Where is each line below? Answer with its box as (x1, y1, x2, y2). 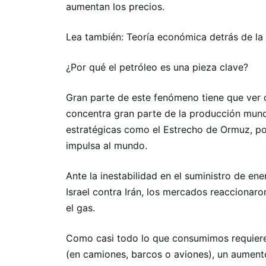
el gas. (66, 202, 95, 214)
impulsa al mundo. (66, 140, 147, 151)
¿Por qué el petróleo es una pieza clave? (66, 61, 248, 73)
